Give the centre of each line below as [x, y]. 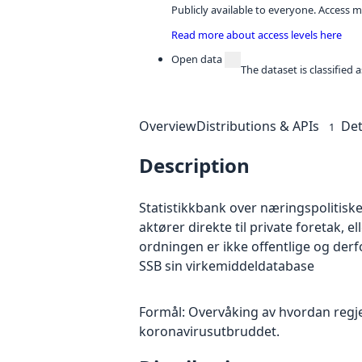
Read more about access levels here [257, 34]
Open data [197, 59]
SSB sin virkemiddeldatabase [227, 265]
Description [194, 165]
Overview [168, 126]
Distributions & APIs [258, 126]
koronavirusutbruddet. [209, 331]
